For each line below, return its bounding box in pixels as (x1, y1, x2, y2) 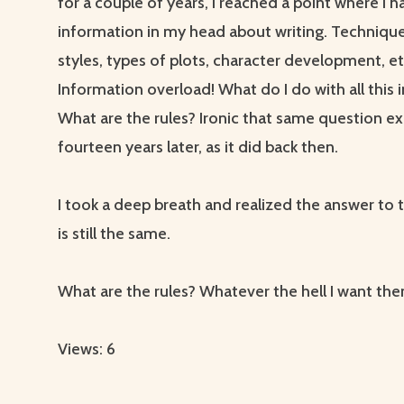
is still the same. (58, 224, 170, 244)
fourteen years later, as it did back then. (58, 137, 338, 158)
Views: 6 (58, 339, 115, 360)
